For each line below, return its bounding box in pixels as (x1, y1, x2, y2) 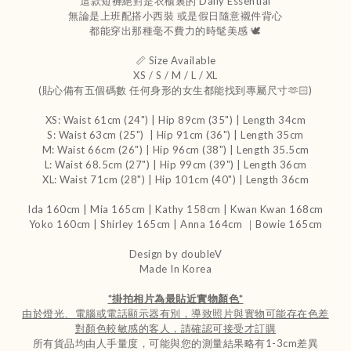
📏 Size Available (135, 53, 216, 67)
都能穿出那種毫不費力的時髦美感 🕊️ (89, 24, 262, 37)
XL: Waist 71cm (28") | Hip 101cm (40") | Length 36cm (42, 172, 309, 186)
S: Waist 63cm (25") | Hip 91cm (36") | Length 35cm (47, 128, 304, 141)
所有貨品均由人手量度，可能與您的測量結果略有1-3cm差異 (32, 336, 319, 349)
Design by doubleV (128, 247, 223, 260)
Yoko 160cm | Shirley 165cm (28, 217, 173, 230)
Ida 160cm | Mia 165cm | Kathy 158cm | (27, 202, 228, 215)
